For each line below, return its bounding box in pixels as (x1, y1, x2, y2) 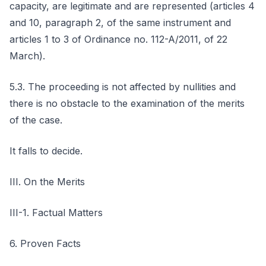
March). (9, 50, 45, 62)
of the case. (9, 114, 62, 126)
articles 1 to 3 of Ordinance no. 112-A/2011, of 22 (9, 33, 227, 45)
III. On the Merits (9, 176, 85, 188)
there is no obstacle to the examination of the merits (9, 97, 245, 109)
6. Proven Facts (9, 237, 81, 249)
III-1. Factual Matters (9, 207, 103, 218)
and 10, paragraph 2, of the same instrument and (9, 17, 231, 28)
